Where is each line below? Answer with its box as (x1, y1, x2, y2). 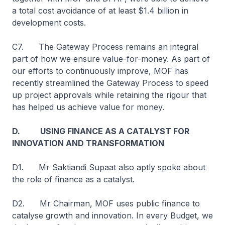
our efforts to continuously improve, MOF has (12, 66, 188, 76)
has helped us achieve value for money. (12, 102, 164, 112)
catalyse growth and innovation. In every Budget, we (12, 210, 213, 220)
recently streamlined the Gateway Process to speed (12, 78, 208, 88)
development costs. (12, 18, 86, 28)
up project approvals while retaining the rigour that (12, 90, 206, 100)
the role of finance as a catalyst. (12, 174, 135, 184)
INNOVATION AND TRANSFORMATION (12, 138, 164, 148)
